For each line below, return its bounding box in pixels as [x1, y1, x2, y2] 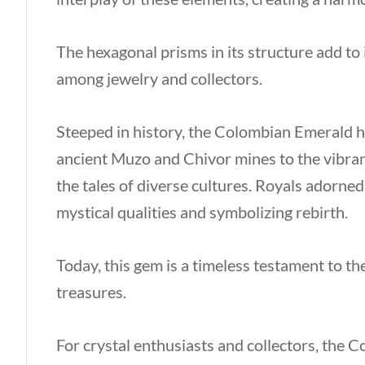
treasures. [56, 282, 126, 301]
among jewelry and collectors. [56, 68, 262, 88]
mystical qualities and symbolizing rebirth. [56, 202, 351, 222]
